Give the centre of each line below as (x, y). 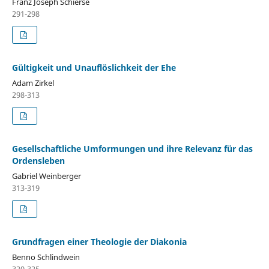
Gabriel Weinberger (46, 176)
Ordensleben (38, 160)
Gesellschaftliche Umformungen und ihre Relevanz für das (132, 148)
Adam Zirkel (33, 83)
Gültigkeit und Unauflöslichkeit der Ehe (94, 67)
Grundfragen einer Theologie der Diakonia (99, 241)
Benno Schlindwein (46, 257)
